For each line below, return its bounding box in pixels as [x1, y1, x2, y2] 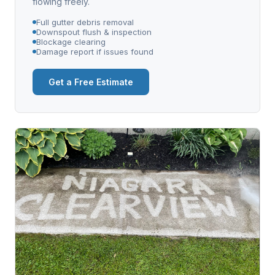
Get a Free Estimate [48, 76, 133, 87]
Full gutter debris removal [36, 17, 134, 27]
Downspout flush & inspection [36, 26, 152, 37]
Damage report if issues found [36, 46, 153, 56]
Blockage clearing [36, 36, 106, 47]
